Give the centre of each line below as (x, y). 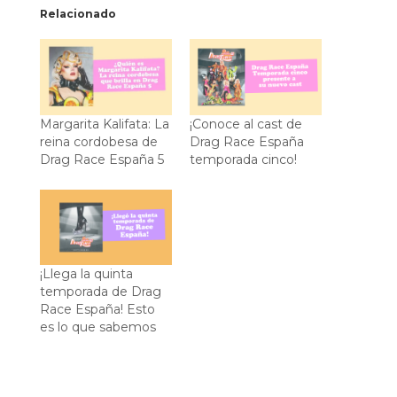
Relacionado (78, 14)
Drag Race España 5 (101, 159)
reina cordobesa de (98, 141)
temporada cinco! (243, 159)
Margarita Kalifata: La (104, 124)
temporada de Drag (100, 291)
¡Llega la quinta (86, 273)
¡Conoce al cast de (245, 124)
